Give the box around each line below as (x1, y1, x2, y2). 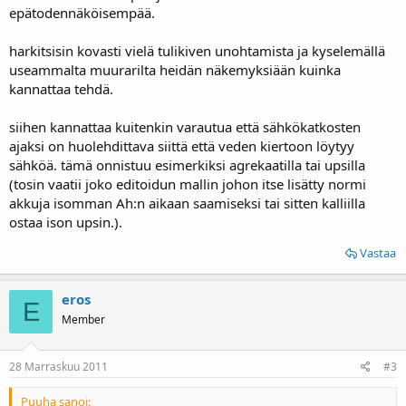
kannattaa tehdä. (9, 80, 113, 98)
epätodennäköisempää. (9, 4, 155, 22)
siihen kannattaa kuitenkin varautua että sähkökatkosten (9, 118, 361, 136)
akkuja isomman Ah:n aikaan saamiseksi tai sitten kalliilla (9, 194, 365, 212)
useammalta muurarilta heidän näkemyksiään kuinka (9, 61, 341, 79)
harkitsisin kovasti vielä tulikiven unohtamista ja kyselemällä (9, 42, 385, 60)
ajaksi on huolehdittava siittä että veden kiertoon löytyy (9, 137, 354, 155)
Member (62, 312, 105, 327)
